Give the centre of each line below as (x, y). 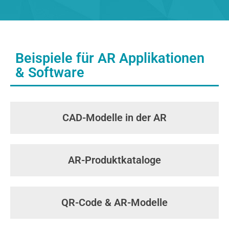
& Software (50, 73)
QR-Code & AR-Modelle (114, 202)
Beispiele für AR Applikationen (110, 58)
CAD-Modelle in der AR (114, 118)
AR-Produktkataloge (114, 160)
